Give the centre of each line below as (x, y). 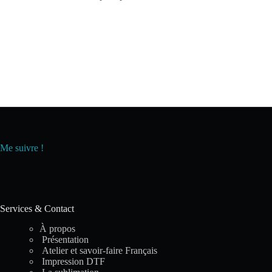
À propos (57, 229)
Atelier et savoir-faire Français (98, 251)
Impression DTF (72, 262)
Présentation (64, 240)
